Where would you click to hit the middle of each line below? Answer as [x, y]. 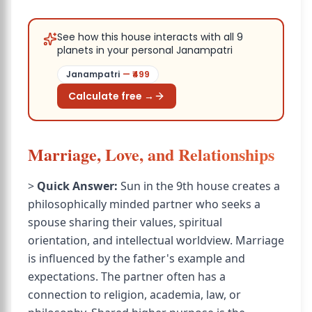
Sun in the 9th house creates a [199, 186]
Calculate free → [111, 96]
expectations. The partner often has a [127, 276]
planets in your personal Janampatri [145, 50]
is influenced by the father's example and [136, 258]
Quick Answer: [77, 186]
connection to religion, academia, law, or [134, 295]
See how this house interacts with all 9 [150, 37]
